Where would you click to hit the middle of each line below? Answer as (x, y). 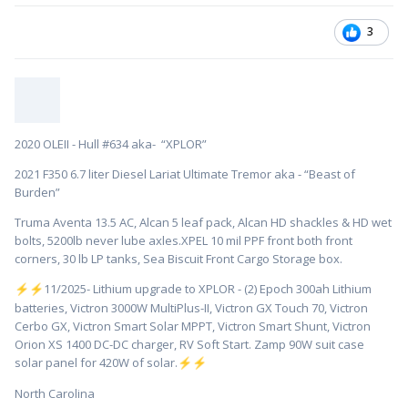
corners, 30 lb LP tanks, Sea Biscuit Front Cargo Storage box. (180, 259)
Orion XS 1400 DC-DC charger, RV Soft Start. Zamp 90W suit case (189, 345)
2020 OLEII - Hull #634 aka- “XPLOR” (112, 144)
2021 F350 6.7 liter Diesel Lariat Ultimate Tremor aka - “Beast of (185, 174)
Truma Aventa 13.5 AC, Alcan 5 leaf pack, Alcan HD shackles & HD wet (203, 223)
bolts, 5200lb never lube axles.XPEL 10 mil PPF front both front (184, 241)
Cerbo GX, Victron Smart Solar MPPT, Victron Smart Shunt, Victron (193, 326)
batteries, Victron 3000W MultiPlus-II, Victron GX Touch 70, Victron (191, 308)
